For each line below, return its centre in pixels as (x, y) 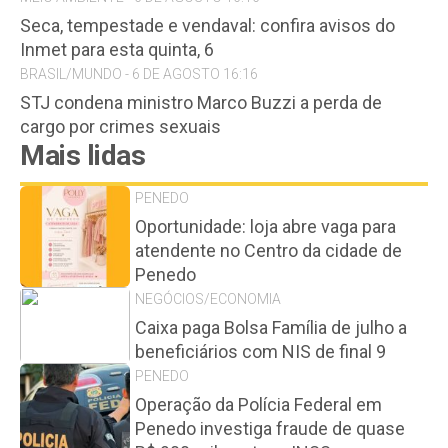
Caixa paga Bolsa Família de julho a (271, 327)
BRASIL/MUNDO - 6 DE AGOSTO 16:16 (139, 74)
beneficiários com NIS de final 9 (260, 351)
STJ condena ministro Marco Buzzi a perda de (201, 102)
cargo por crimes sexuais (120, 126)
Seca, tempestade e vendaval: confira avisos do (207, 25)
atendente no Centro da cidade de (268, 250)
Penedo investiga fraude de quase (270, 428)
